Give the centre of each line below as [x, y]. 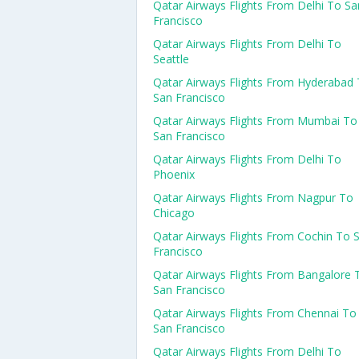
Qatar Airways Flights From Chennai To [255, 313]
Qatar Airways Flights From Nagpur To [253, 198]
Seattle [171, 59]
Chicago [174, 213]
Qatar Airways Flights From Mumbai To [255, 121]
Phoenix [174, 174]
